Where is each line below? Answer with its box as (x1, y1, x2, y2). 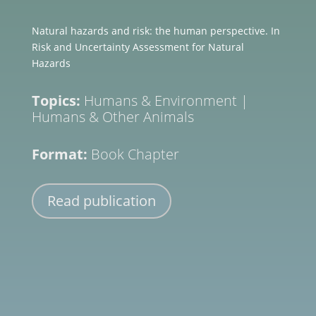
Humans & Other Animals (31, 107, 194, 126)
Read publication (47, 190, 156, 210)
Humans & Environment (83, 90, 237, 110)
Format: (31, 144, 91, 164)
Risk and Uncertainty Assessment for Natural (31, 39, 244, 54)
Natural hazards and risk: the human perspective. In (31, 23, 280, 37)
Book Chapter (90, 144, 179, 164)
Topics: (31, 90, 84, 110)
